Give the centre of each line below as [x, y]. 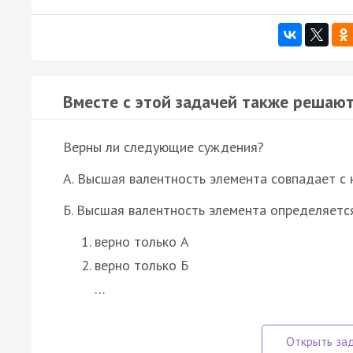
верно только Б [141, 265]
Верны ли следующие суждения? [163, 147]
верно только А [142, 241]
